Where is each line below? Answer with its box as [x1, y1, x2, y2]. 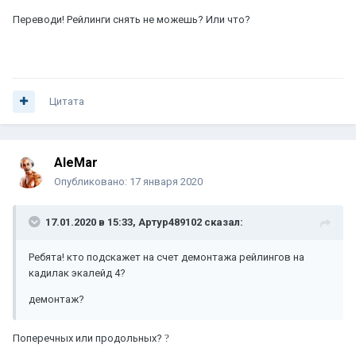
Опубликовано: [54, 176, 130, 188]
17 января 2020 [130, 176, 203, 188]
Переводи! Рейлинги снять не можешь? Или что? [13, 14, 250, 26]
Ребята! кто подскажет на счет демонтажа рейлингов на [29, 251, 304, 264]
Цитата [49, 95, 84, 108]
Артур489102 [138, 216, 202, 229]
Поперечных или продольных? [13, 332, 164, 345]
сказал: [202, 216, 243, 229]
